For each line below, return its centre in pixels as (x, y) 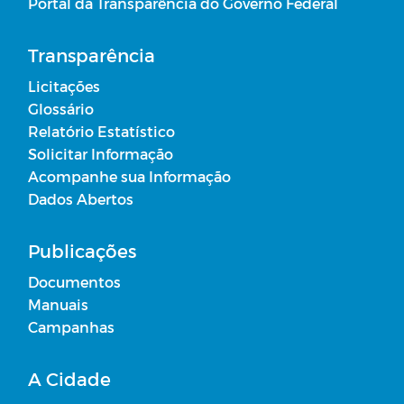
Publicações (82, 250)
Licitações (64, 86)
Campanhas (71, 326)
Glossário (61, 108)
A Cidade (69, 378)
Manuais (58, 304)
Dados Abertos (81, 198)
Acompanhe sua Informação (129, 176)
